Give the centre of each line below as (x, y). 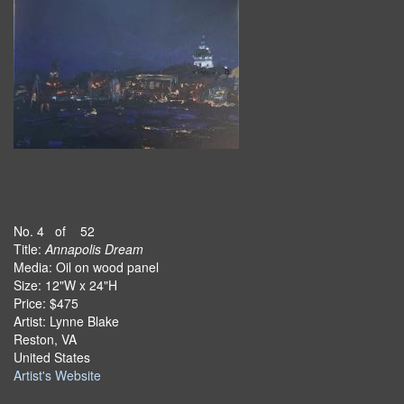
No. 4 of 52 (54, 231)
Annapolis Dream (94, 249)
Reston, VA (45, 339)
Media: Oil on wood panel (86, 267)
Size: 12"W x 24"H (65, 285)
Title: (29, 249)
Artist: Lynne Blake (66, 321)
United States (52, 357)
